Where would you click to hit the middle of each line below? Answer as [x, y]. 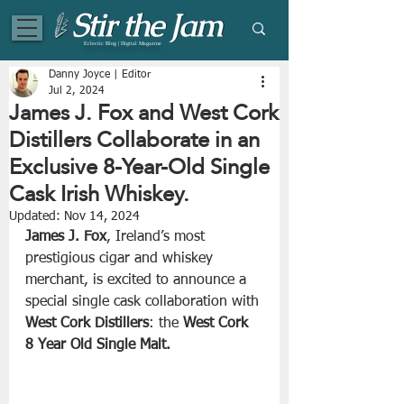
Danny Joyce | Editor [100, 75]
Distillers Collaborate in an [134, 139]
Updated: [37, 216]
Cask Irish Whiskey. [99, 193]
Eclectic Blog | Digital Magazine [123, 44]
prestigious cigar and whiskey [121, 259]
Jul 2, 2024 [77, 91]
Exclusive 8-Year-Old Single [139, 166]
